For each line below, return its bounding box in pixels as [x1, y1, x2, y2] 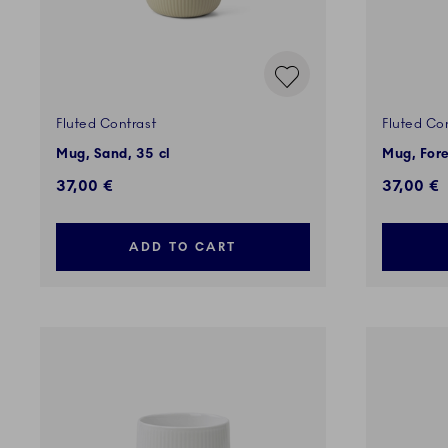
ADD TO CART [129, 240, 237, 255]
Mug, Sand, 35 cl [56, 146, 171, 163]
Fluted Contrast [56, 116, 157, 133]
